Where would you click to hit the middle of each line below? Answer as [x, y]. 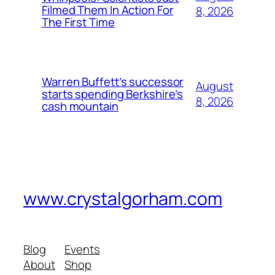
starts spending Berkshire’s [113, 94]
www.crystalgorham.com [123, 199]
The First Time [78, 22]
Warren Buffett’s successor [113, 82]
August [214, 86]
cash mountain [80, 107]
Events [82, 249]
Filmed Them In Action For [108, 10]
